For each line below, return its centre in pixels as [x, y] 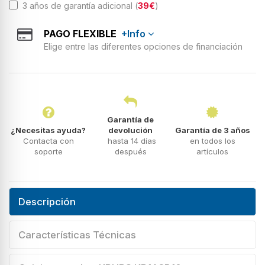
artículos [213, 151]
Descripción [47, 201]
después [130, 151]
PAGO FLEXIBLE [83, 33]
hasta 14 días [130, 140]
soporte [48, 151]
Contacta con [48, 140]
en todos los [212, 140]
